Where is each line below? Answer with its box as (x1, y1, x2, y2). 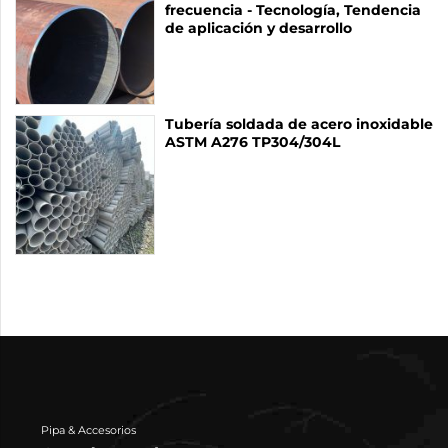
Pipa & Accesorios (41, 423, 137, 438)
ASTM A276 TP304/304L (165, 133, 340, 152)
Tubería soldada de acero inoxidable (165, 115, 433, 134)
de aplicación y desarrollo (165, 19, 352, 38)
